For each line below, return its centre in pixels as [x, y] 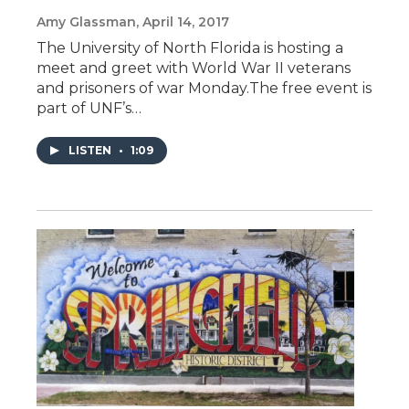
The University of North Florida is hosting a [190, 47]
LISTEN [91, 150]
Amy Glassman [86, 21]
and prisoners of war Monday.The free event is [204, 88]
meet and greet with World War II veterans [194, 68]
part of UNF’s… [89, 108]
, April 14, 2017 [183, 21]
